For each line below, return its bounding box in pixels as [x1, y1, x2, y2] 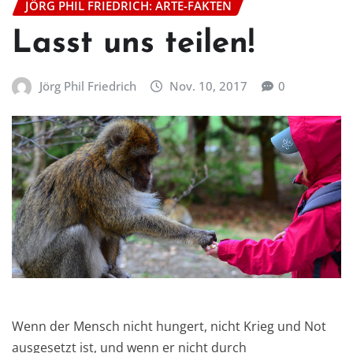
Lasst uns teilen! [12, 28, 255, 60]
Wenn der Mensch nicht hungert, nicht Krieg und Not [12, 317, 326, 335]
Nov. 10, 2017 [169, 77, 248, 94]
